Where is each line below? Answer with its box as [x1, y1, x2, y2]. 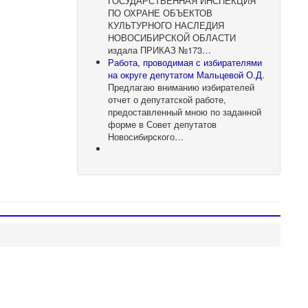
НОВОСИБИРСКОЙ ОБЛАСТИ [108, 30, 236, 44]
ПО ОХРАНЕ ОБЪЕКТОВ [108, 5, 213, 19]
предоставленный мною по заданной [108, 104, 262, 118]
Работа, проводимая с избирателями [108, 55, 263, 69]
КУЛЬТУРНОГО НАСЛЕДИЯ [108, 18, 225, 32]
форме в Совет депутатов [108, 117, 217, 131]
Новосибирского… [108, 129, 184, 143]
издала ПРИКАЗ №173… [108, 43, 212, 56]
